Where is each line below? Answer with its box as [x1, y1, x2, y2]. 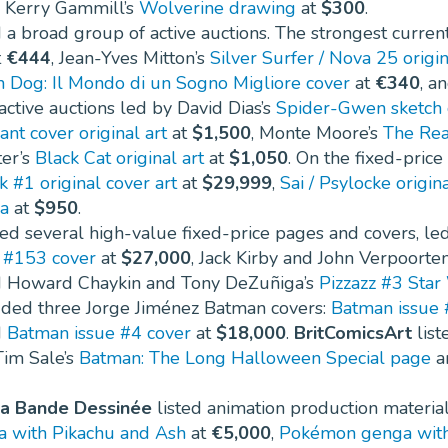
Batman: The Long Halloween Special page [79, 346, 431, 371]
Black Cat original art [35, 146, 204, 171]
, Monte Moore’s [251, 121, 383, 146]
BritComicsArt [294, 321, 412, 346]
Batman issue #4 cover [7, 321, 191, 346]
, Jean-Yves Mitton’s [51, 46, 210, 71]
